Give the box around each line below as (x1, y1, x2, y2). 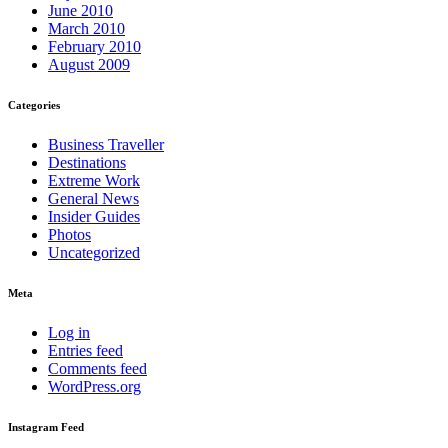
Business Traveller (48, 136, 164, 154)
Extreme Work (48, 172, 140, 190)
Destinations (48, 154, 126, 172)
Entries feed (48, 342, 123, 360)
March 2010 (48, 20, 125, 38)
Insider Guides (48, 208, 140, 226)
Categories (8, 99, 60, 112)
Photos (48, 226, 91, 244)
